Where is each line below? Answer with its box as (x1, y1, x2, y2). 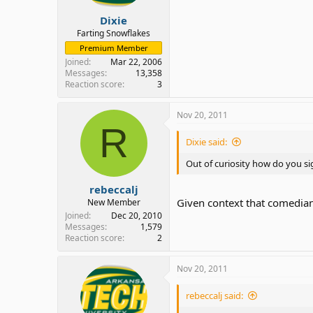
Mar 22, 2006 (110, 56, 162, 68)
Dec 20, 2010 (111, 209, 162, 221)
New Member (87, 196, 140, 208)
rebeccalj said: (186, 289, 243, 302)
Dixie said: (186, 136, 227, 148)
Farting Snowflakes (77, 27, 150, 39)
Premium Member (79, 43, 148, 53)
